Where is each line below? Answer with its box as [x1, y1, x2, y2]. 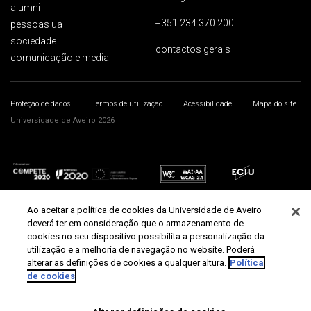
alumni [10, 2, 40, 13]
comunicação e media [10, 52, 109, 63]
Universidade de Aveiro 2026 [10, 116, 115, 125]
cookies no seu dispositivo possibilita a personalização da [26, 231, 264, 242]
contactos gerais [155, 44, 230, 55]
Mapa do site [253, 99, 296, 108]
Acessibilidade [183, 99, 232, 108]
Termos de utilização [92, 99, 162, 108]
